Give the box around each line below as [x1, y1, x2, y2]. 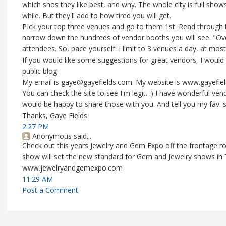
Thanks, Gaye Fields [22, 110, 87, 120]
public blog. [22, 66, 59, 76]
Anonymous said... [32, 131, 91, 141]
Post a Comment [22, 185, 78, 195]
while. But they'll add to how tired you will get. [22, 11, 171, 20]
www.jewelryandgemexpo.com [22, 163, 123, 173]
